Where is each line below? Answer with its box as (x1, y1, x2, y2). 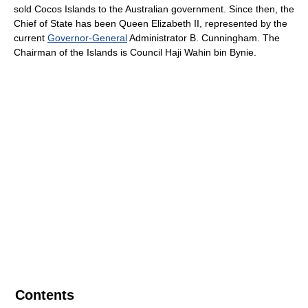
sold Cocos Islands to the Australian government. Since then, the (14, 3, 294, 14)
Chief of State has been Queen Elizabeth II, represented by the (14, 17, 287, 29)
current (14, 32, 47, 43)
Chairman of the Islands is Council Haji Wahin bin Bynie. (14, 46, 256, 58)
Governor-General (47, 32, 127, 43)
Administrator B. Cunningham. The (127, 32, 280, 43)
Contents (15, 287, 74, 302)
